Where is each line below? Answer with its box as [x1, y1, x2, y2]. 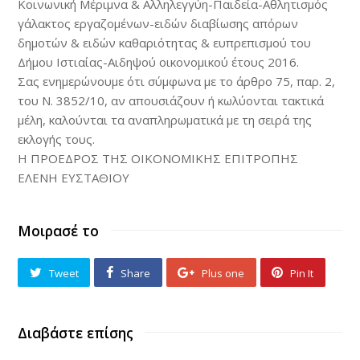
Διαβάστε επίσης [18, 322, 134, 342]
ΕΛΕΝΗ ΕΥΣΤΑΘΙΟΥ [18, 170, 130, 186]
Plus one [202, 265, 245, 280]
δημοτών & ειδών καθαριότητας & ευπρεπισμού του [18, 35, 312, 51]
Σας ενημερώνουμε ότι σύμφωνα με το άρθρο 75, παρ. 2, [18, 73, 336, 89]
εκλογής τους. [18, 131, 96, 147]
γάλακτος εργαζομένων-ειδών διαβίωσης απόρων [18, 15, 299, 31]
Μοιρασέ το [18, 221, 100, 240]
